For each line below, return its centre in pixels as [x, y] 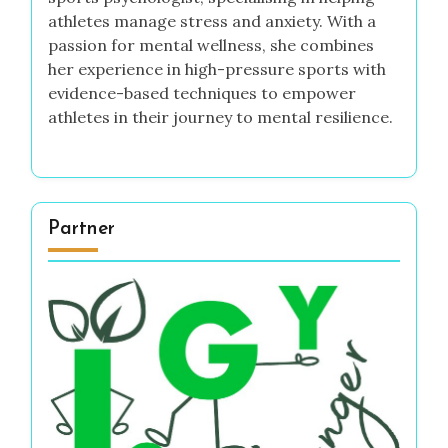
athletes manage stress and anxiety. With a [212, 21]
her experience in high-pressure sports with [217, 69]
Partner [81, 230]
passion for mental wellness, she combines [211, 45]
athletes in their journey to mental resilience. [220, 117]
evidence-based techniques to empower [202, 93]
